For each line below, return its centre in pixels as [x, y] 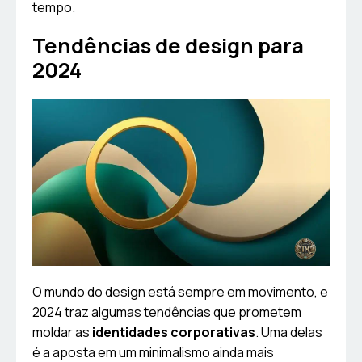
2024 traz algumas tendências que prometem [167, 312]
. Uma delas [289, 333]
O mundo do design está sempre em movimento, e [180, 292]
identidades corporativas [174, 333]
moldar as [62, 333]
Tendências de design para [168, 46]
